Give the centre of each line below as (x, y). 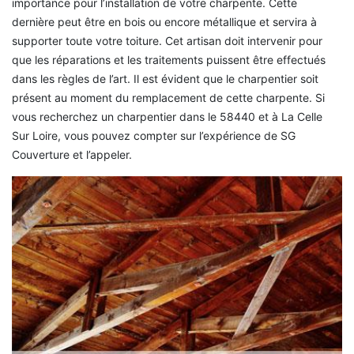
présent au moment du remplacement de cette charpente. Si (168, 98)
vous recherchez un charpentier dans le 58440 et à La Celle (167, 117)
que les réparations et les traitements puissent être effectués (169, 60)
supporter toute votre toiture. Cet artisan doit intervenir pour (167, 41)
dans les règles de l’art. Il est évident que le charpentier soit (165, 79)
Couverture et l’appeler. (72, 155)
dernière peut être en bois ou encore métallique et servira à (164, 22)
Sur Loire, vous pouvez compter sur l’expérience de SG (154, 136)
